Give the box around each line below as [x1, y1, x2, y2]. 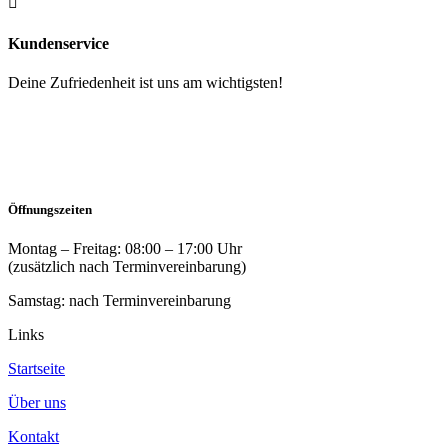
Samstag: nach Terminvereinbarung [8, 292, 231, 310]
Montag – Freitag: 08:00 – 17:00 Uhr [8, 240, 242, 258]
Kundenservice [8, 34, 109, 52]
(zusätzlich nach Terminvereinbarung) [8, 258, 246, 276]
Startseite [8, 360, 65, 378]
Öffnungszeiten [8, 202, 92, 218]
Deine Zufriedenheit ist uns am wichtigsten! [8, 73, 283, 91]
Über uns [8, 394, 66, 412]
